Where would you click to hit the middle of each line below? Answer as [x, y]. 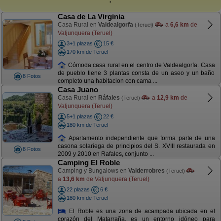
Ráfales [109, 98]
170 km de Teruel [87, 52]
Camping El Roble [89, 163]
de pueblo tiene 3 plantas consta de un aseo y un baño [136, 73]
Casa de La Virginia [91, 17]
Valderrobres [146, 171]
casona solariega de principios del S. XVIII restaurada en [136, 146]
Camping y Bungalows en [93, 171]
